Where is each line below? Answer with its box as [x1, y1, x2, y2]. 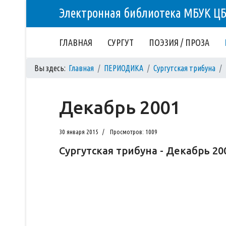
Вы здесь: [34, 64, 69, 73]
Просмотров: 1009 [110, 128, 157, 135]
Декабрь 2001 [59, 97, 180, 118]
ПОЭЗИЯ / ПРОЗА [149, 37, 209, 47]
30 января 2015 [59, 128, 98, 135]
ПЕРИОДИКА [104, 64, 143, 73]
